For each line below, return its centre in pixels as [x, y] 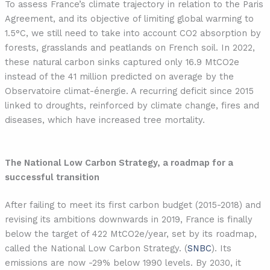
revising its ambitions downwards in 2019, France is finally [128, 220]
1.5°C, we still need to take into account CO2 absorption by [133, 33]
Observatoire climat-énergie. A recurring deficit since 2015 [129, 91]
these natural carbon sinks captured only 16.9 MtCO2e [122, 62]
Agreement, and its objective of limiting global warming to [129, 18]
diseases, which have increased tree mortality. [105, 120]
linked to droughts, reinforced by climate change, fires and [132, 105]
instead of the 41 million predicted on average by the [119, 76]
